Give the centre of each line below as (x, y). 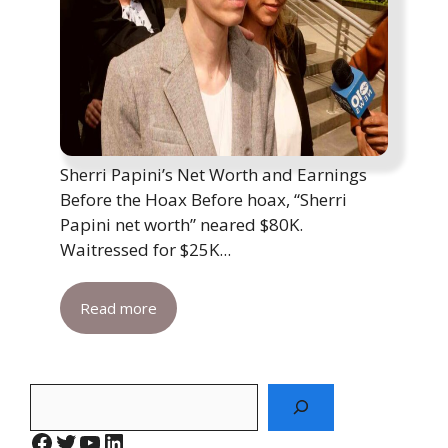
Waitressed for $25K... (145, 249)
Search (55, 395)
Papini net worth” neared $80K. (181, 224)
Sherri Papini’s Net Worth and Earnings (213, 174)
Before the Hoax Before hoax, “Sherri (203, 199)
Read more (118, 307)
